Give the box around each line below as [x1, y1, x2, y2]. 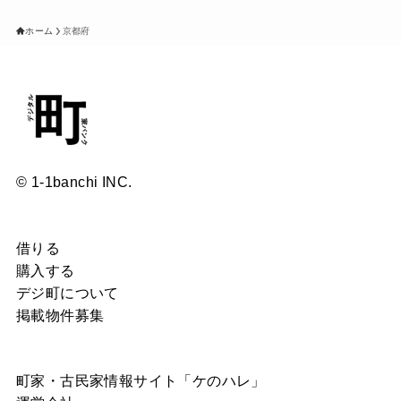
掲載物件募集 [15, 306, 105, 323]
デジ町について [15, 284, 119, 301]
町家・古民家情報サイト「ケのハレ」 [15, 371, 266, 388]
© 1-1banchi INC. [15, 174, 132, 191]
